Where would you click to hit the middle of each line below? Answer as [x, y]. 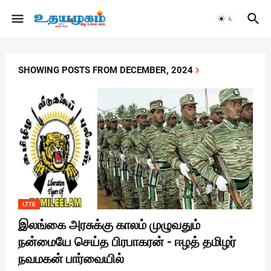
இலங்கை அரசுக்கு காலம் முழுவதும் [109, 225]
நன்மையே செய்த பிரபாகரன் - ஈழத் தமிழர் [127, 242]
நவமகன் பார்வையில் [71, 259]
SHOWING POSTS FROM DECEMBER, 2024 [106, 70]
